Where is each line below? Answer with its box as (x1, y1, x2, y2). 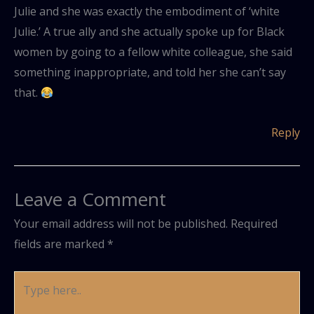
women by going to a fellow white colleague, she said (14, 43, 292, 60)
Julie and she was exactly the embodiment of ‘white (14, 3, 280, 19)
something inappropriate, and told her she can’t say (14, 64, 286, 80)
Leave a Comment (14, 186, 166, 212)
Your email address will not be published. (14, 215, 228, 231)
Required (231, 215, 278, 231)
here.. (13, 292, 42, 308)
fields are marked (14, 235, 107, 252)
